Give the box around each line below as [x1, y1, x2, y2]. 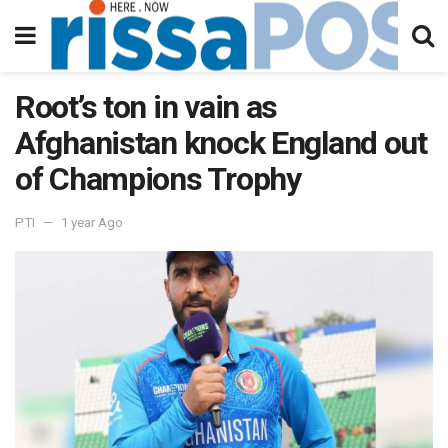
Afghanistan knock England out [15, 124, 427, 162]
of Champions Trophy [15, 160, 301, 198]
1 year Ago [61, 214, 123, 230]
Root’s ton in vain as [15, 88, 278, 126]
